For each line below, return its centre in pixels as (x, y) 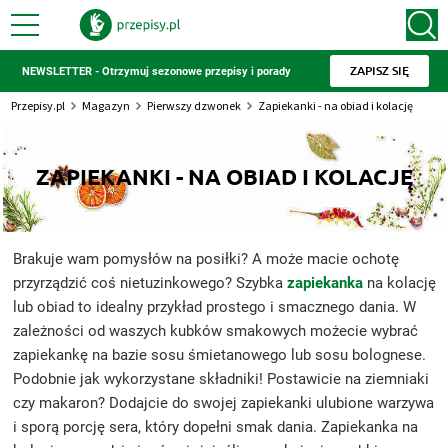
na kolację (399, 283)
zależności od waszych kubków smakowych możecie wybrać (215, 331)
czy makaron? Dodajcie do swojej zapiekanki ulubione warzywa (223, 403)
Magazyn (105, 105)
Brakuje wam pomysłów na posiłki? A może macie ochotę (205, 259)
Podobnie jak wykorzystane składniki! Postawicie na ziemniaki (220, 379)
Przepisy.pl (37, 105)
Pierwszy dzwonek (193, 105)
